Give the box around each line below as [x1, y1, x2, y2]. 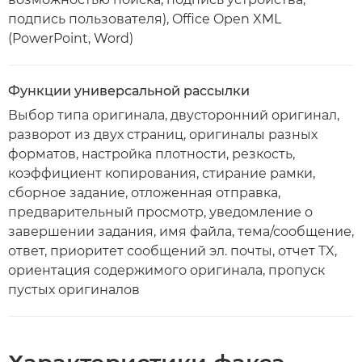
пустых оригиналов [8, 282, 140, 297]
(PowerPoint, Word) [8, 31, 133, 46]
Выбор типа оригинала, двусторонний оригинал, [8, 107, 339, 123]
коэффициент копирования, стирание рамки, [8, 166, 315, 181]
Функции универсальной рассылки [8, 83, 250, 99]
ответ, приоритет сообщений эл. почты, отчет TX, [8, 243, 337, 259]
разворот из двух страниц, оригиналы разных [8, 127, 318, 142]
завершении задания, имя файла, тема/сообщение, [8, 224, 354, 239]
